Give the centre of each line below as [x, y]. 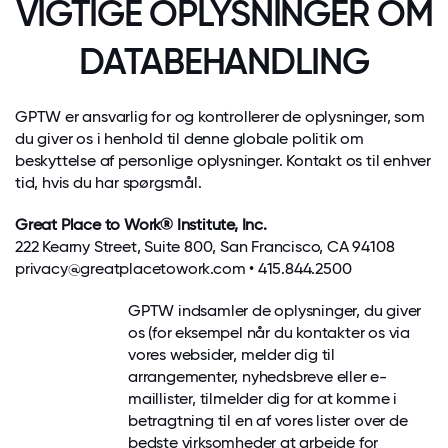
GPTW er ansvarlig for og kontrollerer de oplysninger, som [220, 116]
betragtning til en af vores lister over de [268, 420]
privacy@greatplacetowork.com [130, 268]
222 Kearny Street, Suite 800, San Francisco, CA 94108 [205, 246]
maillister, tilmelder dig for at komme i [263, 398]
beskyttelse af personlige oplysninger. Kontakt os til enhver [223, 160]
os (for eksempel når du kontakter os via [269, 332]
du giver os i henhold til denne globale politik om [189, 138]
